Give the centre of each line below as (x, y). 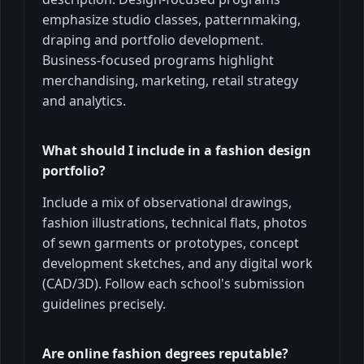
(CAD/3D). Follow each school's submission (173, 283)
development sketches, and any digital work (178, 263)
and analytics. (84, 100)
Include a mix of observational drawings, (167, 202)
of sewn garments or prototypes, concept (171, 243)
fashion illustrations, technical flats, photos (175, 222)
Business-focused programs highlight (158, 60)
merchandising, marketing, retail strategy (170, 80)
